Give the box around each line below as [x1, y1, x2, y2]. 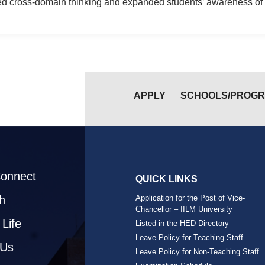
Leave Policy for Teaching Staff [135, 232, 244, 242]
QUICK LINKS [135, 173, 198, 184]
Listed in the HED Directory [135, 218, 230, 228]
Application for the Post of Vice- [135, 193, 245, 202]
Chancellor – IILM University [135, 204, 233, 214]
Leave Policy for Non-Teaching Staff [135, 247, 260, 256]
